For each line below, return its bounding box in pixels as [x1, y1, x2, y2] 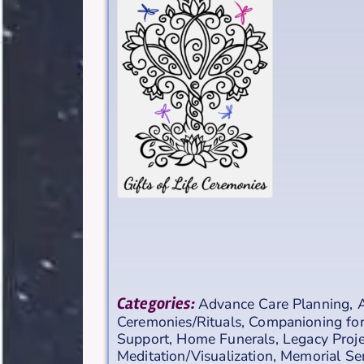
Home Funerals [176, 328, 275, 349]
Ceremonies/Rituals [117, 311, 241, 331]
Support [117, 328, 170, 349]
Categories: [117, 292, 198, 314]
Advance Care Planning [197, 293, 350, 314]
